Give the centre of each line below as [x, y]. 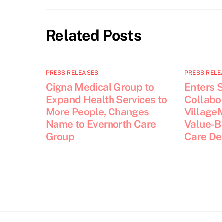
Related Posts [94, 35]
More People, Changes [97, 111]
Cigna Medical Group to [100, 87]
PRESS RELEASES [72, 73]
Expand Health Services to [106, 99]
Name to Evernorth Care [101, 124]
